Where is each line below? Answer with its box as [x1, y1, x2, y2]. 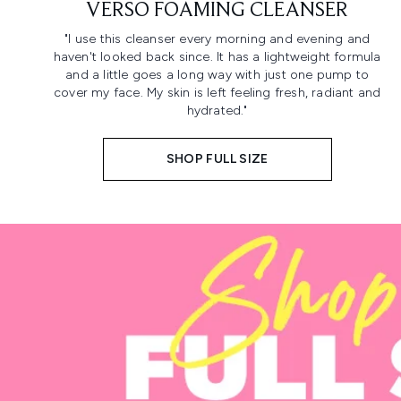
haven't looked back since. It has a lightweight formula [53, 49, 381, 65]
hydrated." [186, 103, 248, 119]
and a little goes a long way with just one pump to [65, 67, 370, 83]
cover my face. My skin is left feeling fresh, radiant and [53, 85, 381, 101]
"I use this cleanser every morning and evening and [64, 31, 371, 47]
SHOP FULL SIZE [166, 151, 269, 167]
